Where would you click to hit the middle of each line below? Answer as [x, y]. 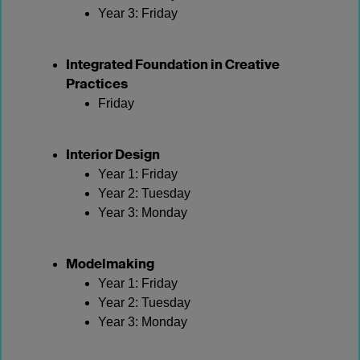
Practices [97, 84]
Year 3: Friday [138, 13]
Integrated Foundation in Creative [173, 65]
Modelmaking [110, 264]
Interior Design [113, 155]
